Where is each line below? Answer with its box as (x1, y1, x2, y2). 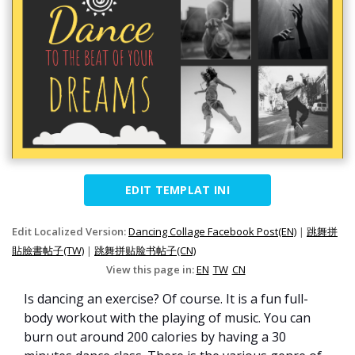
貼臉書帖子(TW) (12, 243, 84, 258)
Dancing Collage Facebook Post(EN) (128, 224, 296, 239)
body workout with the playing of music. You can (24, 309, 311, 327)
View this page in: (105, 262, 197, 277)
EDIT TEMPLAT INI (125, 182, 230, 198)
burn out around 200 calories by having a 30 (24, 328, 286, 346)
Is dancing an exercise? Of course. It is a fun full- (24, 290, 308, 308)
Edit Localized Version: (12, 224, 128, 239)
